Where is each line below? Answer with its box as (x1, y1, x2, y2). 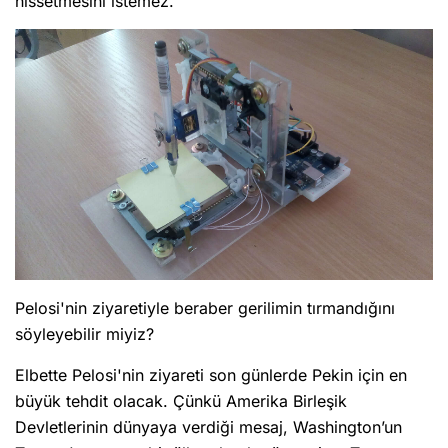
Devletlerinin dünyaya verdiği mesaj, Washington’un (15, 417, 402, 438)
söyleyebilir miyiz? (15, 324, 154, 345)
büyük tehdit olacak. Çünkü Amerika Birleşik (15, 391, 347, 412)
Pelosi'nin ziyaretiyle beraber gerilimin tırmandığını (15, 298, 395, 319)
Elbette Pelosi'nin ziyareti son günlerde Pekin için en (15, 365, 407, 386)
